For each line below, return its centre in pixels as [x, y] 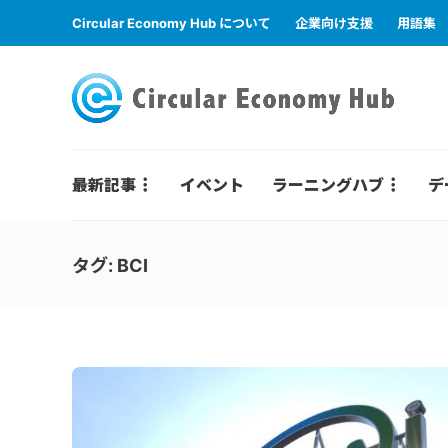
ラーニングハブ [328, 185]
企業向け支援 [334, 23]
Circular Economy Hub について [171, 23]
